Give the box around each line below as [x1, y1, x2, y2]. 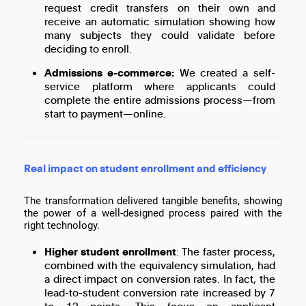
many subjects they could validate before [44, 28, 275, 42]
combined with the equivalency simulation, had [44, 258, 275, 273]
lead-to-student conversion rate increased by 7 [44, 286, 275, 300]
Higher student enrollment [44, 245, 176, 259]
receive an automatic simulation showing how [44, 14, 275, 29]
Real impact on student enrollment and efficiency [24, 161, 266, 176]
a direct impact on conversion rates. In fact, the [44, 272, 275, 286]
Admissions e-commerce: [44, 65, 174, 79]
